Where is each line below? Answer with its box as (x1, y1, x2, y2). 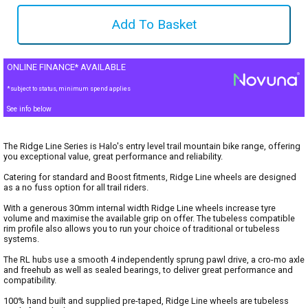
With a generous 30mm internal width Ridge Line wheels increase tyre (3, 203, 276, 213)
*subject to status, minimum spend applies (7, 85, 131, 92)
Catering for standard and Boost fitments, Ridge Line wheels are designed (3, 172, 296, 182)
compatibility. (3, 275, 56, 285)
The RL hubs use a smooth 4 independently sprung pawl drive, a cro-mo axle (3, 254, 305, 265)
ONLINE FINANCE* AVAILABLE (7, 62, 126, 72)
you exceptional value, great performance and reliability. (3, 151, 223, 162)
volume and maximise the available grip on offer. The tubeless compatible (3, 213, 295, 223)
